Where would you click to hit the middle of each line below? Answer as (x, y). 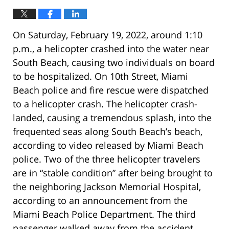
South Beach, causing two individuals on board (114, 62)
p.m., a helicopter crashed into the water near (111, 48)
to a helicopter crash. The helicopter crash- (105, 104)
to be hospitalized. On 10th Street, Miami (100, 76)
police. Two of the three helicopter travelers (107, 159)
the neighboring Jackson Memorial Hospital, (107, 186)
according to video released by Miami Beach (108, 145)
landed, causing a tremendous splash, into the (112, 117)
